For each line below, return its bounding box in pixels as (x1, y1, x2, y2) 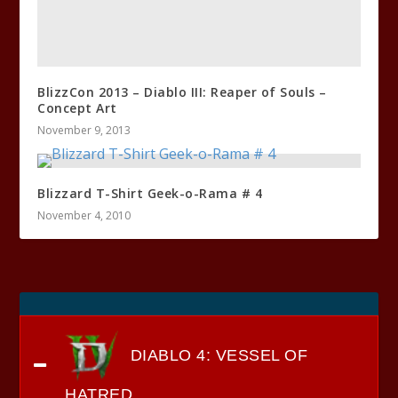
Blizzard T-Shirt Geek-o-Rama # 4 (37, 185, 263, 203)
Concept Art (37, 99, 117, 117)
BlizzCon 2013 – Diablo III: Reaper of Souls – (37, 84, 327, 101)
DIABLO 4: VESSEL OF (125, 346, 308, 364)
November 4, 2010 (37, 208, 131, 224)
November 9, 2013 (37, 123, 131, 139)
